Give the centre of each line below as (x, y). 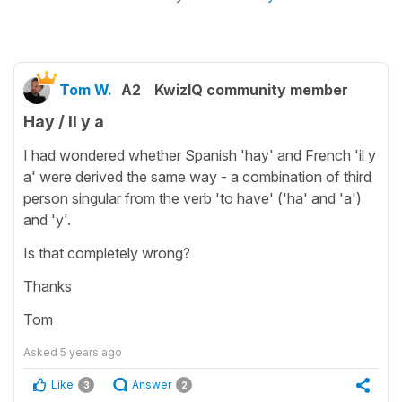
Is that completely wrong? (107, 253)
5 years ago (91, 352)
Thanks (48, 286)
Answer (152, 384)
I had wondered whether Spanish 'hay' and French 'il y (200, 155)
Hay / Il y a (64, 121)
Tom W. (86, 89)
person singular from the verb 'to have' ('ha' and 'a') (192, 198)
